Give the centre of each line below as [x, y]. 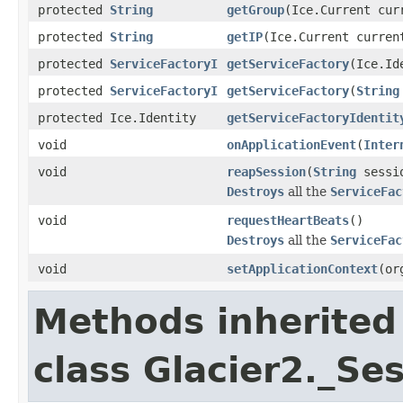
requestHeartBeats [288, 220]
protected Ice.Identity [117, 117]
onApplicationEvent [291, 144]
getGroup [255, 9]
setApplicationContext [302, 269]
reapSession [266, 171]
